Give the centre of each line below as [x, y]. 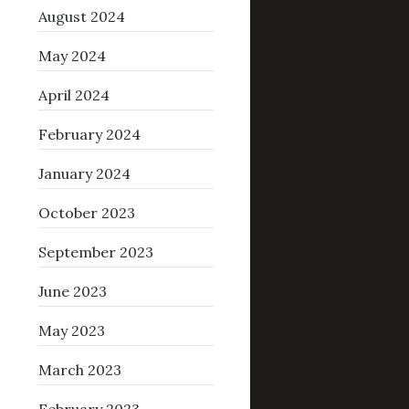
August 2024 [81, 17]
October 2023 [86, 213]
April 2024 [73, 95]
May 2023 [71, 331]
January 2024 [84, 174]
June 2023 [72, 292]
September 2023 [95, 252]
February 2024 [89, 135]
